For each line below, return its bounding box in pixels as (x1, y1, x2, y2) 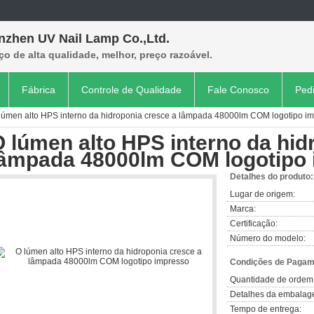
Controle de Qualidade (81, 84, 182, 95)
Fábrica (22, 84, 55, 95)
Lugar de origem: (230, 189, 295, 199)
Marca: (230, 204, 256, 214)
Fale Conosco (207, 84, 269, 95)
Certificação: (230, 219, 278, 228)
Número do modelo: (230, 233, 306, 243)
